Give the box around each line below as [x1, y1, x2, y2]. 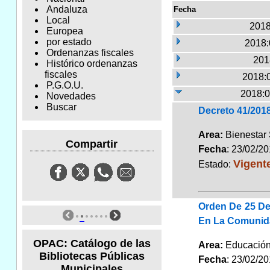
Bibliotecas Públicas [39, 250, 145, 262]
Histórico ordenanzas [46, 58, 137, 69]
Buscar [46, 102, 77, 113]
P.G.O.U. [46, 80, 83, 91]
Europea [46, 26, 83, 37]
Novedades [46, 91, 96, 102]
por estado [46, 37, 92, 48]
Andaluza [46, 4, 87, 15]
